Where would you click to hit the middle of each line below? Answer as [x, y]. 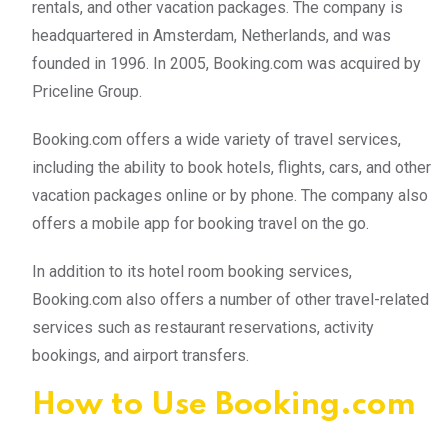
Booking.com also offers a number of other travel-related [230, 299]
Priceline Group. [87, 91]
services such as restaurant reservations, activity [203, 327]
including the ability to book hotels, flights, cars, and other [231, 167]
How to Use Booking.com [224, 405]
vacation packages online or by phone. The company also [230, 195]
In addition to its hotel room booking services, [192, 271]
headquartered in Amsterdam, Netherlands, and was [211, 35]
